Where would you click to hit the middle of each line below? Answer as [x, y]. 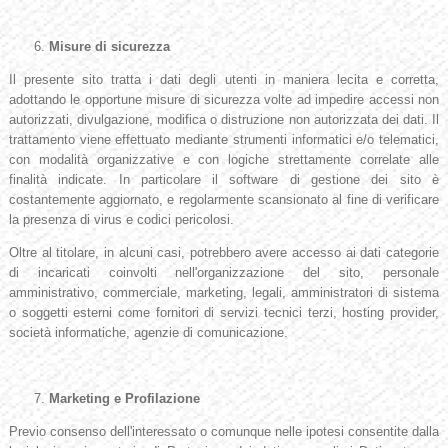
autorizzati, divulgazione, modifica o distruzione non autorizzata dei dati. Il [224, 120]
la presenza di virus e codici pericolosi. [121, 220]
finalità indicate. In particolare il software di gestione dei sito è [224, 180]
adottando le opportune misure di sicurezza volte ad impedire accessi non [224, 100]
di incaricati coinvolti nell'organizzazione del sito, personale [224, 273]
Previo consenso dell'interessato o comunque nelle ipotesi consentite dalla [224, 432]
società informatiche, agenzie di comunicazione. [148, 333]
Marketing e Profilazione [124, 399]
